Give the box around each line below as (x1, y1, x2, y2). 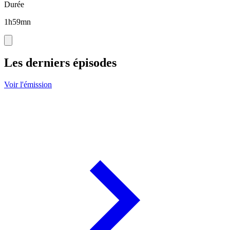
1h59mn (4, 17, 31, 27)
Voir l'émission (4, 80, 52, 89)
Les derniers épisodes (4, 56, 117, 70)
